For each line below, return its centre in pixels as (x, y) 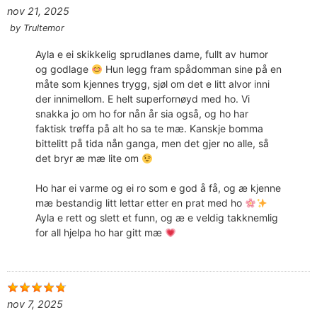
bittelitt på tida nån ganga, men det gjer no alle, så (152, 144)
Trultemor (44, 28)
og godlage (63, 69)
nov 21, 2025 (38, 11)
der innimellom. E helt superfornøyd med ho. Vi (143, 99)
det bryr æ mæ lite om (88, 158)
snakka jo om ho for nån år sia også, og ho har (142, 114)
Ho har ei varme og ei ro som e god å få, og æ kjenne (158, 188)
